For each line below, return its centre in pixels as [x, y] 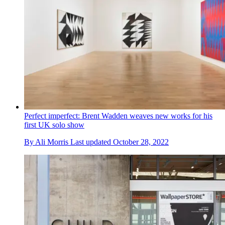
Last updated [92, 142]
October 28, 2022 [141, 142]
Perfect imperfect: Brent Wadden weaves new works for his [118, 116]
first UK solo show [54, 125]
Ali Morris [52, 142]
